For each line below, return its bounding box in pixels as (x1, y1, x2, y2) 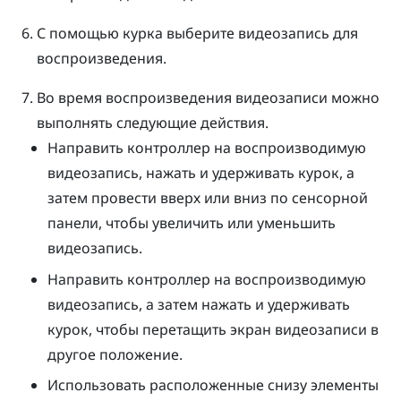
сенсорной (292, 188, 369, 209)
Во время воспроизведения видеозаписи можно (36, 88, 380, 108)
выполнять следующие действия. (36, 113, 269, 133)
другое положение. (47, 344, 183, 364)
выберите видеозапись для (162, 23, 358, 44)
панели (47, 213, 99, 234)
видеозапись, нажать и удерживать (47, 163, 299, 183)
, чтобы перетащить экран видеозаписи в (89, 319, 380, 339)
